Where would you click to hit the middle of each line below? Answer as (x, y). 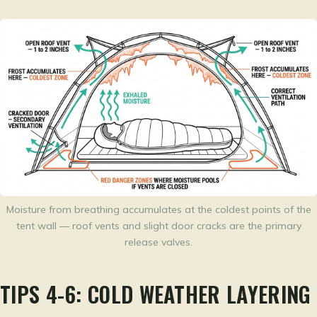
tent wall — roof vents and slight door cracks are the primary (158, 225)
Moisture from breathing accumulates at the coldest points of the (158, 209)
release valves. (158, 242)
